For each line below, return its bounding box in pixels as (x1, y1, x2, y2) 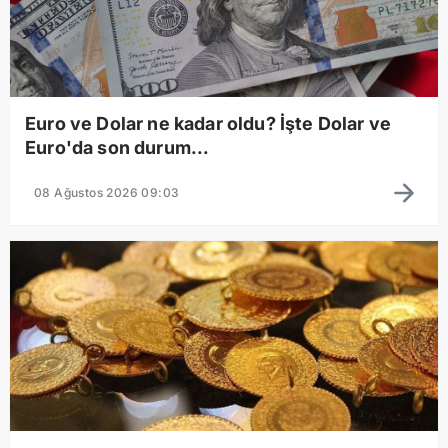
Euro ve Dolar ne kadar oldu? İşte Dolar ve (25, 112, 392, 134)
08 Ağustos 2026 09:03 (34, 184, 180, 200)
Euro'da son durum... (25, 136, 210, 158)
